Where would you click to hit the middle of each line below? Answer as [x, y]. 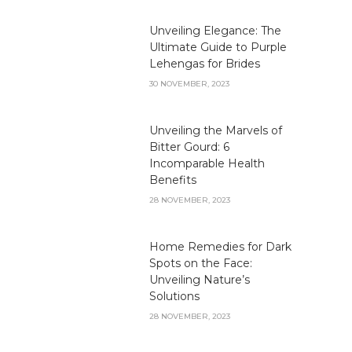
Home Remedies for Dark [220, 246]
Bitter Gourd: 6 [189, 147]
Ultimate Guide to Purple [218, 47]
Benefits [173, 180]
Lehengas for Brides [205, 63]
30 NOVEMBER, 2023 [189, 83]
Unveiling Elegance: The [215, 30]
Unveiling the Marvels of [216, 130]
